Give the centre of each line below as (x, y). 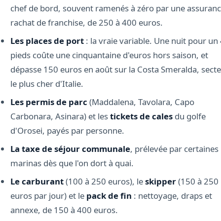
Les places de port (47, 40)
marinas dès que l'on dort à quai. (72, 163)
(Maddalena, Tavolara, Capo (141, 102)
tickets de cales (141, 116)
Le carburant (37, 181)
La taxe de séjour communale (70, 148)
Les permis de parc (49, 102)
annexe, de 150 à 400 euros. (64, 210)
